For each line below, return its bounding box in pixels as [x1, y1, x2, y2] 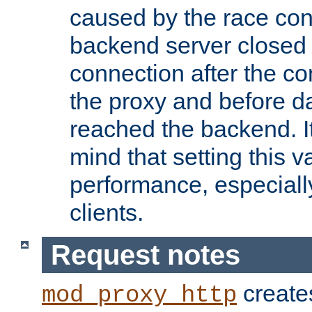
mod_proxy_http [42, 282, 237, 309]
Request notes [50, 239, 240, 270]
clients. [70, 198, 143, 226]
